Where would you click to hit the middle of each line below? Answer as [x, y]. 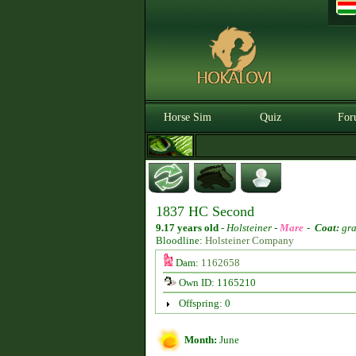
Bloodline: [180, 240]
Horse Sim [188, 117]
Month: [201, 340]
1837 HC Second [205, 211]
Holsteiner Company [250, 240]
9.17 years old [187, 228]
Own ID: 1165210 [216, 282]
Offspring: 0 [204, 303]
